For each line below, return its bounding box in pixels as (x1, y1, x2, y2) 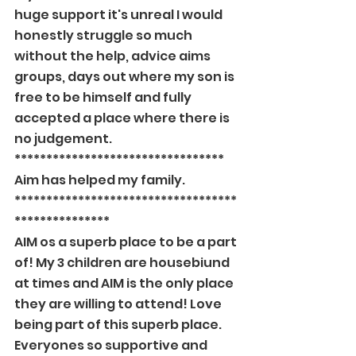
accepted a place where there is (14, 109, 232, 127)
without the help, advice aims (14, 47, 213, 65)
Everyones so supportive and (14, 336, 210, 354)
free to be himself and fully (14, 88, 194, 106)
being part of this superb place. (14, 315, 224, 334)
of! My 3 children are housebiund (14, 253, 232, 272)
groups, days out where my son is (14, 68, 237, 86)
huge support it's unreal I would (14, 6, 225, 24)
